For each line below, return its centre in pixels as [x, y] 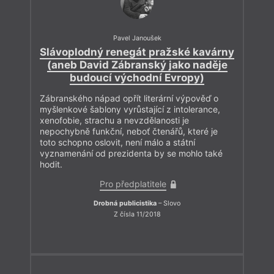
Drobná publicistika [125, 204]
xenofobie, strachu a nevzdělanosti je [114, 120]
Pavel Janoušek [137, 39]
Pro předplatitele [133, 184]
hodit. [51, 165]
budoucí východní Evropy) [137, 78]
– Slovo [168, 204]
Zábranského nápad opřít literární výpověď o [129, 98]
